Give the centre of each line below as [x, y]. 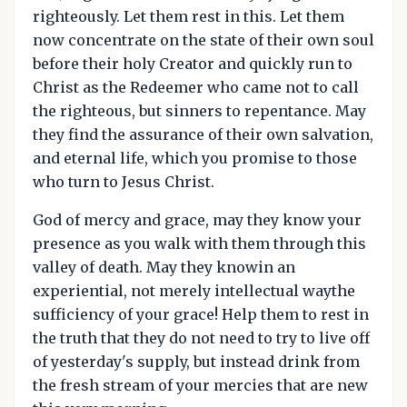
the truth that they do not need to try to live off [201, 338]
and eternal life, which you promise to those [195, 159]
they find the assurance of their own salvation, [203, 135]
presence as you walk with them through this [199, 244]
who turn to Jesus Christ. [124, 182]
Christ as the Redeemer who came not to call [196, 88]
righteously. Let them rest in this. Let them [189, 17]
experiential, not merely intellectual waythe [194, 291]
